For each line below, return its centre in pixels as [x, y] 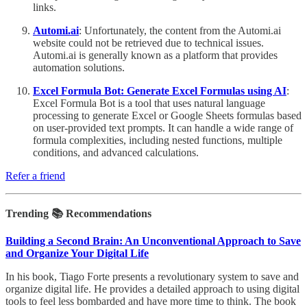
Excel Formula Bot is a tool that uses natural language [149, 103]
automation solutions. [79, 67]
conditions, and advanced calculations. [116, 152]
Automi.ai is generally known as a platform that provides [155, 55]
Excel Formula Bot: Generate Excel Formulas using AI [160, 90]
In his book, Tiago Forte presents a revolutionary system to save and [152, 276]
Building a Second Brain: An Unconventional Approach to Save [153, 241]
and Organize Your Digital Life [77, 253]
